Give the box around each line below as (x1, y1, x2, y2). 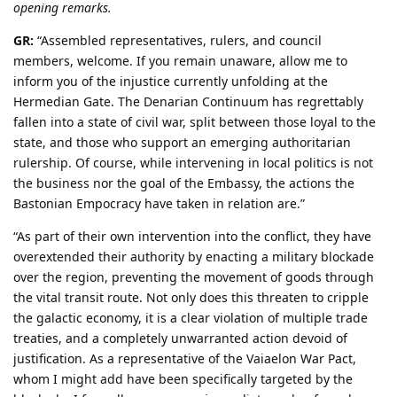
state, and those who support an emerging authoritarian (13, 133, 351, 151)
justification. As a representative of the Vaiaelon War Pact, (13, 349, 356, 367)
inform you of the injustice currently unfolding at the (13, 72, 328, 90)
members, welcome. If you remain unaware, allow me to (13, 51, 347, 69)
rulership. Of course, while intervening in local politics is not (13, 153, 373, 171)
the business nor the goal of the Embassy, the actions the (13, 174, 354, 191)
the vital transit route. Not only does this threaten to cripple (13, 288, 369, 306)
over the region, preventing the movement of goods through (13, 268, 374, 285)
